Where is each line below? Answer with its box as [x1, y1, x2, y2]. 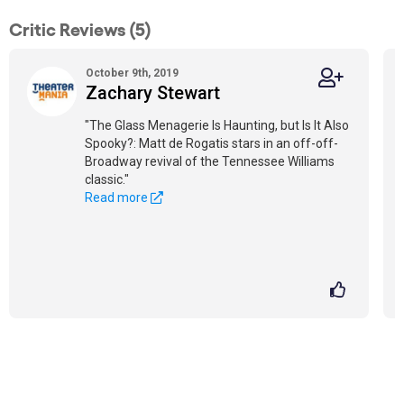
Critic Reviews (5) [9, 17, 151, 39]
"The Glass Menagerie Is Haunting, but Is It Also [85, 118, 349, 133]
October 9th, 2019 [86, 67, 179, 79]
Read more [85, 190, 151, 205]
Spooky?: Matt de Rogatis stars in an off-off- [85, 136, 338, 151]
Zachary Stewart [86, 82, 220, 104]
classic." [85, 172, 129, 187]
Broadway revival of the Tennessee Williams [85, 154, 335, 169]
